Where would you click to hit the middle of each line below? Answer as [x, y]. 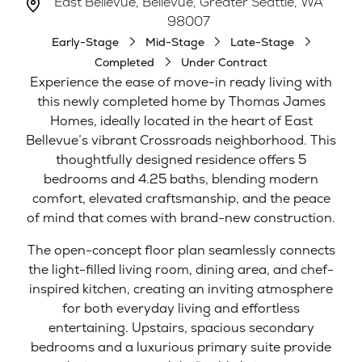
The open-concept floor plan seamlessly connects [181, 250]
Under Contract [224, 62]
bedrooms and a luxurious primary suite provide [181, 347]
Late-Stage [263, 42]
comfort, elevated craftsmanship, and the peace [181, 198]
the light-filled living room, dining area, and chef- [181, 269]
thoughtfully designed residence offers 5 [181, 159]
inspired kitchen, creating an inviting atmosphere [181, 288]
